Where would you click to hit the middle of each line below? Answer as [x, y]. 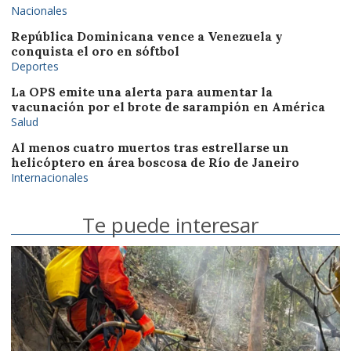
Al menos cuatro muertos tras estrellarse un [150, 147]
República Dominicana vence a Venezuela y [147, 36]
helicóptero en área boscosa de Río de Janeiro [155, 162]
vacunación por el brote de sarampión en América [168, 107]
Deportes [35, 66]
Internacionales [50, 177]
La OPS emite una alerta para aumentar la [142, 92]
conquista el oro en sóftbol [95, 51]
